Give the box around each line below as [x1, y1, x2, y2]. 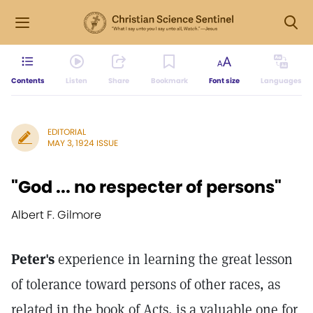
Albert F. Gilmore [11, 207, 101, 223]
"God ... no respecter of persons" [11, 175, 282, 198]
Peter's [11, 250, 54, 268]
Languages [260, 75, 302, 86]
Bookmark [150, 75, 188, 86]
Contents [11, 75, 45, 86]
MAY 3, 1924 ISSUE [48, 137, 118, 149]
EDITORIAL [48, 126, 86, 138]
